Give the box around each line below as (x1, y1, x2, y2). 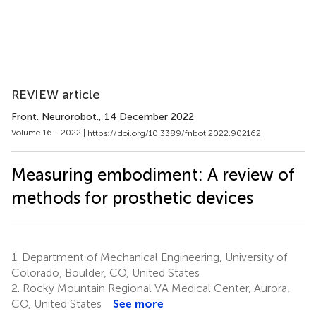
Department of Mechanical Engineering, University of (19, 250, 287, 264)
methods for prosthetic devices (11, 187, 253, 208)
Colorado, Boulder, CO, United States (11, 265, 200, 279)
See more (113, 296, 164, 310)
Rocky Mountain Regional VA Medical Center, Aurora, (20, 281, 290, 295)
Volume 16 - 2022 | (11, 128, 87, 138)
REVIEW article (11, 87, 100, 102)
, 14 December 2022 (99, 111, 194, 123)
